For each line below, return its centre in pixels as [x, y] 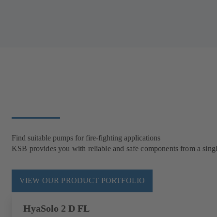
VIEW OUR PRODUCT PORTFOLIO [82, 181]
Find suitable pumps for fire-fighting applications [86, 138]
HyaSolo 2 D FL [56, 208]
